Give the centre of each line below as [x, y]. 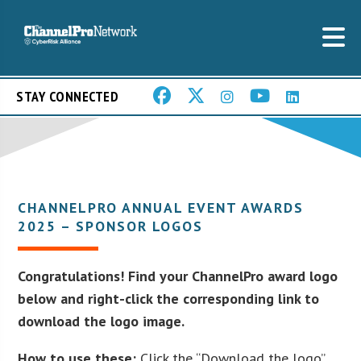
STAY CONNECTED [67, 97]
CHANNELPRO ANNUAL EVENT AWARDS [161, 207]
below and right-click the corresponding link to [169, 298]
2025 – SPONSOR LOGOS [111, 226]
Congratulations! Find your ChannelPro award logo [178, 276]
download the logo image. [102, 321]
